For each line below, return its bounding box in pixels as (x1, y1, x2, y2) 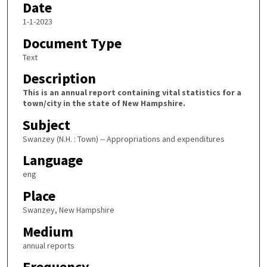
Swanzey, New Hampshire (22, 204, 114, 216)
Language (22, 151, 83, 170)
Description (22, 69, 96, 88)
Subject (22, 115, 70, 134)
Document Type (22, 33, 122, 52)
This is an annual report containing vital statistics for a (22, 87, 241, 98)
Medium (22, 222, 73, 241)
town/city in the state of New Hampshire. (22, 98, 185, 109)
